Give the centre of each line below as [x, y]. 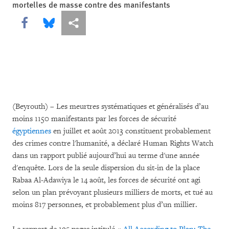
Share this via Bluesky [83, 22]
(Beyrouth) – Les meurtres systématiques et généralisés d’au [110, 107]
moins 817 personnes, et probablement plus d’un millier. [105, 205]
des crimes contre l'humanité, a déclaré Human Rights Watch [113, 143]
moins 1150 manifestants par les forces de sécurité [94, 119]
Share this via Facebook [60, 22]
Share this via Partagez [108, 22]
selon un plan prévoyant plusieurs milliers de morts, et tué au [112, 192]
